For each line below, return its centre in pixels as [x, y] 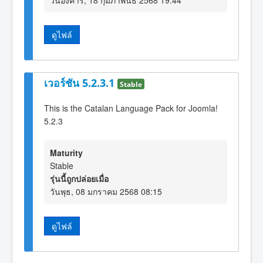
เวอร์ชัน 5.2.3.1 [81, 82]
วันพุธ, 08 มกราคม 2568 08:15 [106, 191]
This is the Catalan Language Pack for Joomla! [131, 108]
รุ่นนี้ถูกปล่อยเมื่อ [79, 178]
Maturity [66, 152]
